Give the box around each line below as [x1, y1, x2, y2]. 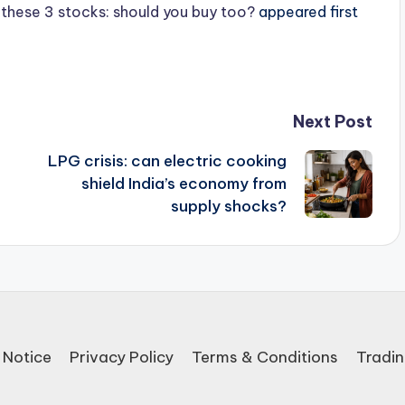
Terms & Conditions [192, 347, 338, 368]
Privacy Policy [70, 347, 174, 368]
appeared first [255, 3, 358, 22]
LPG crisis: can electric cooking [47, 151, 287, 172]
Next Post [292, 111, 372, 133]
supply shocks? [170, 196, 287, 217]
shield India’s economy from [80, 174, 287, 194]
